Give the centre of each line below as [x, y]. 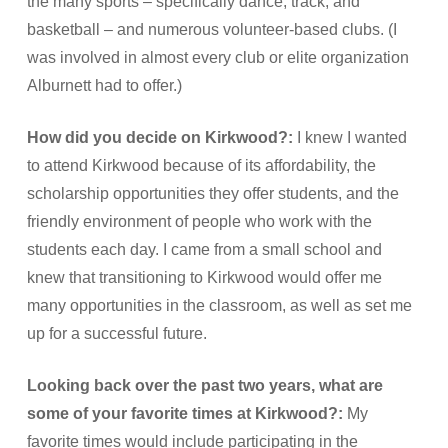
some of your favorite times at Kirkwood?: [184, 413]
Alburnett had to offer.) [104, 85]
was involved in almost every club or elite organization [217, 57]
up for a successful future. [116, 333]
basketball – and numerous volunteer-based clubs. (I [211, 29]
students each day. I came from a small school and [204, 249]
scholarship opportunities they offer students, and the [212, 193]
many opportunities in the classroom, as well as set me [219, 305]
